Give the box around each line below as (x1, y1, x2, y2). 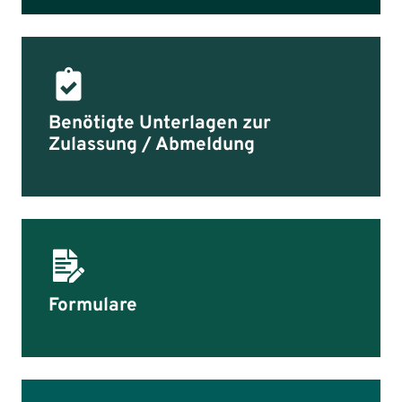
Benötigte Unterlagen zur (48, 111, 271, 135)
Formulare (48, 293, 137, 318)
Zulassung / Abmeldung (48, 133, 255, 157)
